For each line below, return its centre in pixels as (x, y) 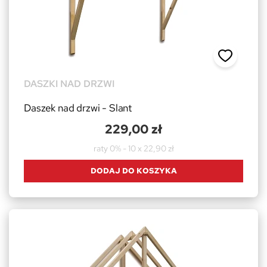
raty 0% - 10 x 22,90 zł (133, 148)
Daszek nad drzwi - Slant (78, 108)
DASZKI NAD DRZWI (69, 83)
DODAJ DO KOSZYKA (133, 170)
